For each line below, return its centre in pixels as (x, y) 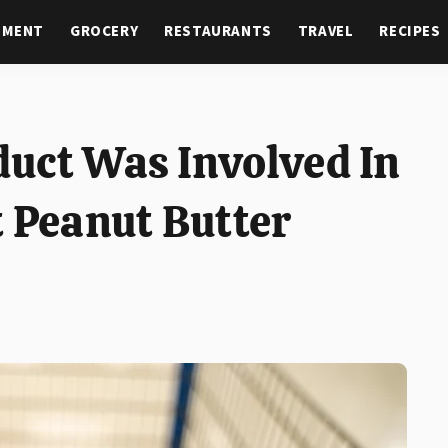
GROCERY (104, 31)
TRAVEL (325, 31)
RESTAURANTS (218, 31)
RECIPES (410, 31)
